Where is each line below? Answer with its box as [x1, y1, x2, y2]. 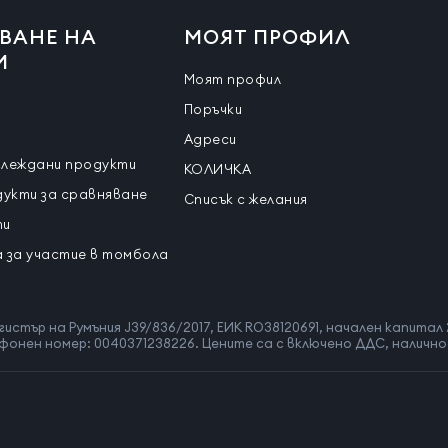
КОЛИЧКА [183, 161, 252, 177]
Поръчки [183, 101, 243, 117]
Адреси [183, 131, 237, 147]
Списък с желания [183, 191, 308, 207]
